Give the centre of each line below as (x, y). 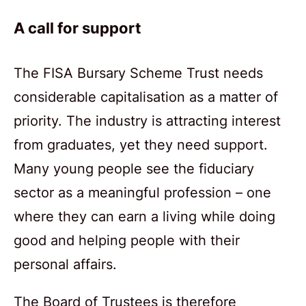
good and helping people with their (127, 240)
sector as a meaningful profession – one (142, 192)
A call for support (78, 28)
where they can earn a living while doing (144, 216)
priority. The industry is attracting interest (147, 121)
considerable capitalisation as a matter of (146, 97)
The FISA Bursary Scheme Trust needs (138, 73)
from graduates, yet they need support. (141, 144)
